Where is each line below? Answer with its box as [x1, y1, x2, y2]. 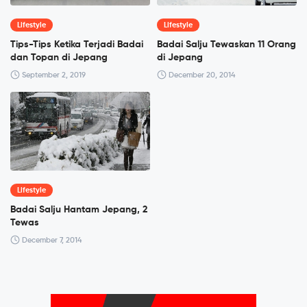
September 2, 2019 [20, 71, 86, 79]
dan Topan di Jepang [10, 52, 108, 62]
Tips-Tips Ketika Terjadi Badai [10, 39, 143, 49]
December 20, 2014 [167, 71, 235, 79]
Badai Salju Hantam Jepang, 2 [10, 204, 147, 214]
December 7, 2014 [20, 236, 82, 244]
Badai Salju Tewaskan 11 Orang [157, 39, 296, 49]
